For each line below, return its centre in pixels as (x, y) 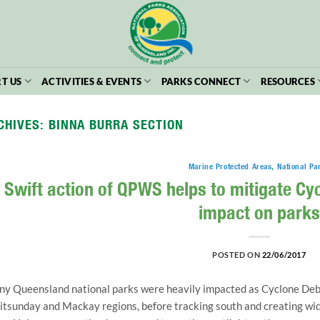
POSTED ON (237, 254)
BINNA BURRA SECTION (116, 124)
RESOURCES (287, 81)
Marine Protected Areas (230, 167)
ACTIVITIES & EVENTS (92, 81)
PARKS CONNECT (201, 81)
